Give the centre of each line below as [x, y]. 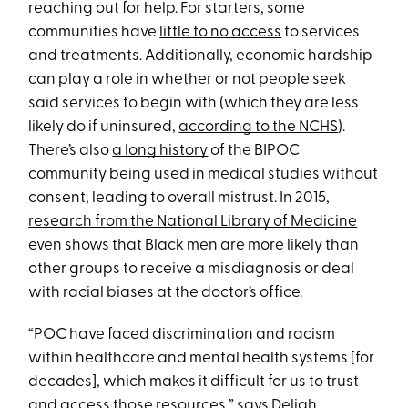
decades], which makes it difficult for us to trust [194, 382]
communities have [94, 33]
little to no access [221, 33]
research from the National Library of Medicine [193, 222]
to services [321, 33]
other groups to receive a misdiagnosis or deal [192, 270]
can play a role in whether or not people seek [188, 80]
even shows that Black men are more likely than [194, 246]
